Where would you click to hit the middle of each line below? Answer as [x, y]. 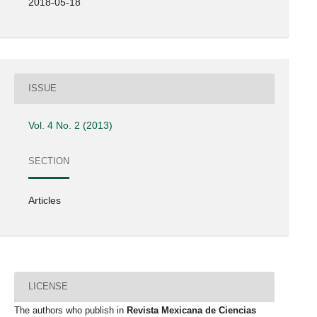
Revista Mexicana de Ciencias [191, 310]
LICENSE [48, 287]
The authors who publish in [70, 310]
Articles [45, 200]
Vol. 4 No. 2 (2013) [71, 125]
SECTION [49, 161]
